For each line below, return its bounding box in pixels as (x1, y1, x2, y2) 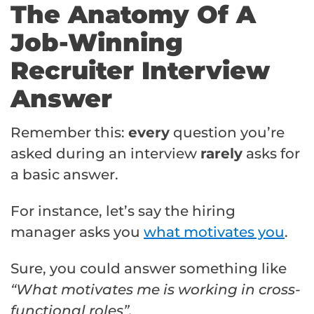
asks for (243, 144, 300, 162)
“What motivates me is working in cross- (11, 280, 301, 298)
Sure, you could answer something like (11, 259, 287, 277)
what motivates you (144, 223, 285, 240)
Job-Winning (11, 27, 183, 57)
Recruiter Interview (11, 55, 270, 86)
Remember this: (11, 123, 128, 141)
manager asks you (11, 223, 144, 240)
